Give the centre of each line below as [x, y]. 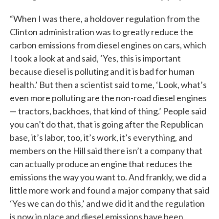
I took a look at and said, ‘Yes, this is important [95, 58]
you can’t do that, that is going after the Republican [107, 124]
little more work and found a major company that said [109, 190]
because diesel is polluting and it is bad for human [102, 72]
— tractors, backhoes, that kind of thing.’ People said [108, 111]
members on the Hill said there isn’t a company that [106, 151]
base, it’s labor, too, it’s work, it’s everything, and [101, 138]
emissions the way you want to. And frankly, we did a [108, 177]
